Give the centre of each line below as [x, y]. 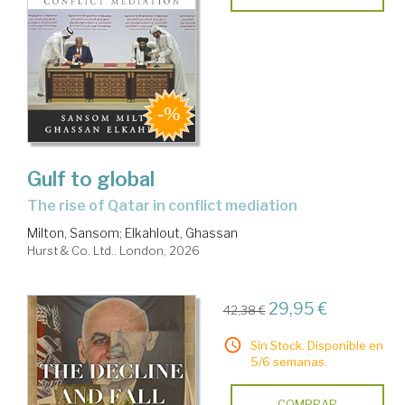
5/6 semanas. [288, 361]
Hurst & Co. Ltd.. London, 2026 [113, 250]
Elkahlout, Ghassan [181, 232]
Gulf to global [91, 179]
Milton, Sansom [73, 232]
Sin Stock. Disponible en [316, 345]
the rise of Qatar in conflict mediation [168, 205]
